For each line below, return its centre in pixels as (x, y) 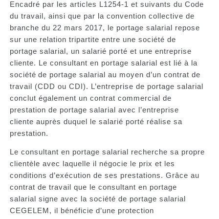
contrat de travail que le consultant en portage (93, 187)
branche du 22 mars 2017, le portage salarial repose (105, 27)
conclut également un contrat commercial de (91, 98)
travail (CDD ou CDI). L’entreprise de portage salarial (107, 86)
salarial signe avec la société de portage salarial (98, 199)
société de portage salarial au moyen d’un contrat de (105, 74)
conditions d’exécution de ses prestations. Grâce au (105, 175)
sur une (25, 39)
